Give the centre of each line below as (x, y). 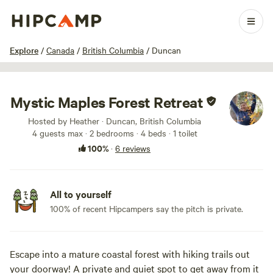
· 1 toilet (182, 133)
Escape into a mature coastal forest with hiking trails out (130, 253)
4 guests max (57, 133)
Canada (60, 50)
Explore (24, 50)
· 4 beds (150, 133)
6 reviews (133, 148)
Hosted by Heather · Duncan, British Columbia (115, 121)
